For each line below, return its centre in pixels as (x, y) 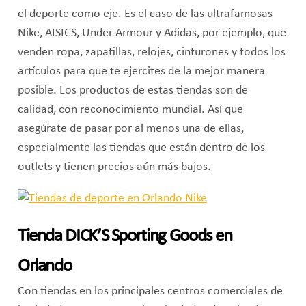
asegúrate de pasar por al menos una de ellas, (130, 129)
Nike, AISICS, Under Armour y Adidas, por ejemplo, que (152, 33)
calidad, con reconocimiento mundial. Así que (130, 110)
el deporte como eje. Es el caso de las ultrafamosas (145, 14)
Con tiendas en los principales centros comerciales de (150, 291)
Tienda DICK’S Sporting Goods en (125, 236)
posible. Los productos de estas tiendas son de (133, 91)
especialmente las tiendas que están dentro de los (141, 148)
